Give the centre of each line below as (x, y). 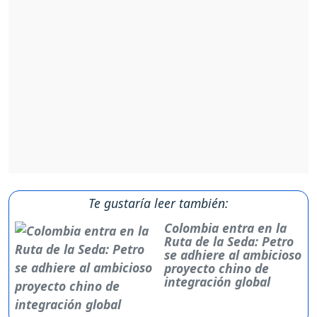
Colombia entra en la (226, 228)
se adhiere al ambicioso (233, 255)
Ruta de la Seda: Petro (229, 242)
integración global (218, 282)
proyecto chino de (217, 269)
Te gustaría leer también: (158, 203)
